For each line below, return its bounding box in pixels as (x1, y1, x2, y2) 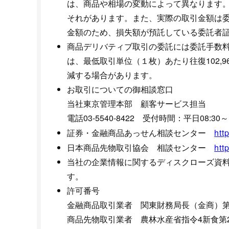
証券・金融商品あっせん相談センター (67, 127, 215, 139)
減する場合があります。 (67, 69, 157, 81)
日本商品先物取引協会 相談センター (67, 142, 215, 154)
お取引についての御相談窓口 (67, 83, 174, 96)
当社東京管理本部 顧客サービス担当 (67, 98, 207, 110)
